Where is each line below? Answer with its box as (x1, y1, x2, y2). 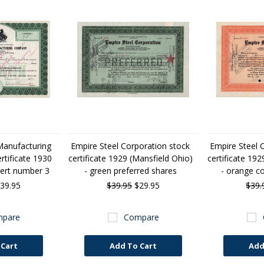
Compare (123, 212, 159, 223)
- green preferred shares (84, 165, 177, 176)
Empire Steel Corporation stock (71, 140, 190, 151)
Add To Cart (110, 240, 157, 251)
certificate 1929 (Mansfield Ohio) (68, 153, 193, 164)
